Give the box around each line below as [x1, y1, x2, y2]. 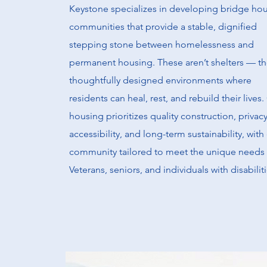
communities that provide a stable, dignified [69, 21, 257, 32]
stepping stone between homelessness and [69, 39, 254, 50]
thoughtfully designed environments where [69, 74, 252, 86]
